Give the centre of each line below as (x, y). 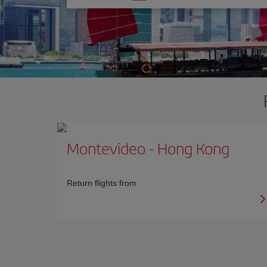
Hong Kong (193, 148)
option (90, 11)
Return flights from (102, 183)
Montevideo (108, 148)
